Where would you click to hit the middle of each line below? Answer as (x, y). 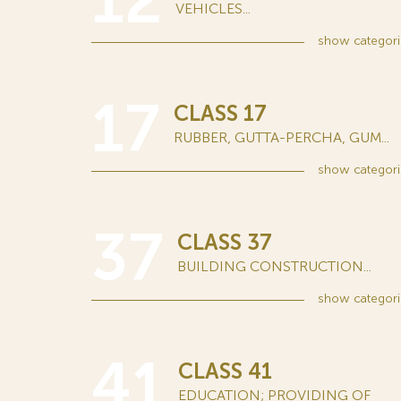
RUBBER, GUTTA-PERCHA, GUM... (282, 137)
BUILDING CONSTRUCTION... (274, 266)
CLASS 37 (225, 242)
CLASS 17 (220, 113)
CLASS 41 (225, 371)
